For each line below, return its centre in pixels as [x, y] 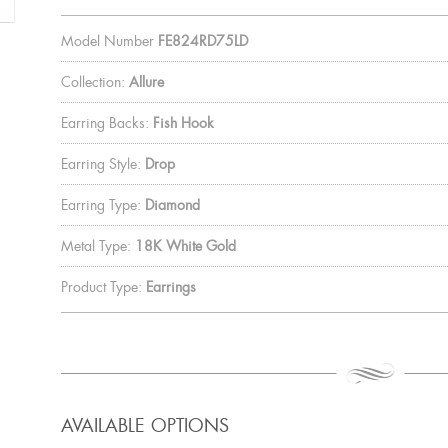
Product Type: [101, 286]
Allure [146, 81]
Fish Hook [183, 122]
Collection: [92, 81]
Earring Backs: [104, 122]
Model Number [107, 40]
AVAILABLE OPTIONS [144, 425]
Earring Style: [100, 163]
